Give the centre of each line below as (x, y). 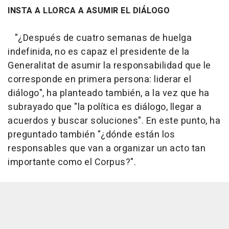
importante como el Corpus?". (72, 163)
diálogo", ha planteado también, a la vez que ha (109, 94)
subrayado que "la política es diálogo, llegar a (105, 107)
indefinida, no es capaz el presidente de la (99, 52)
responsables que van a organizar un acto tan (107, 149)
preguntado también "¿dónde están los (91, 135)
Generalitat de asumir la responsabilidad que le (109, 66)
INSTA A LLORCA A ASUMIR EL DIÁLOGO (89, 11)
